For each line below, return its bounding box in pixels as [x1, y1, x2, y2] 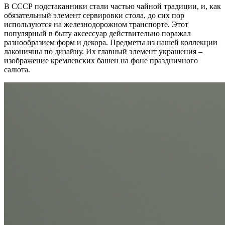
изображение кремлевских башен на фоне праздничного [4, 56, 198, 65]
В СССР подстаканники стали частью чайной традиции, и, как [4, 2, 221, 11]
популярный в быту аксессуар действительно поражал [4, 29, 191, 38]
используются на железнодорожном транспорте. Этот [4, 20, 188, 29]
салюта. [4, 65, 30, 74]
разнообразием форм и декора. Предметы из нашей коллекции [4, 38, 217, 47]
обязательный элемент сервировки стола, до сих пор [4, 11, 184, 20]
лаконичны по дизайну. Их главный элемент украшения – [4, 47, 202, 56]
